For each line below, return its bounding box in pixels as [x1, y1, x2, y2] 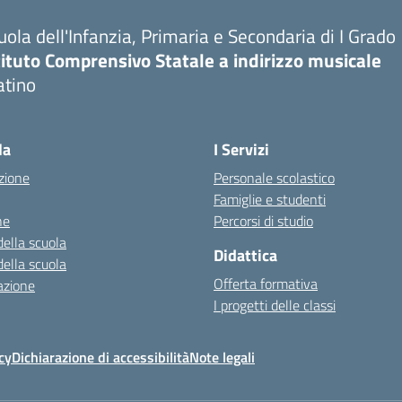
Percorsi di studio [214, 210, 313, 232]
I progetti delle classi [214, 294, 336, 316]
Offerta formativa [214, 273, 318, 294]
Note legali [189, 346, 255, 368]
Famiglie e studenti [214, 188, 326, 210]
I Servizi [214, 137, 269, 162]
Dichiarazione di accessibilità [12, 346, 189, 368]
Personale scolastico [214, 167, 335, 188]
